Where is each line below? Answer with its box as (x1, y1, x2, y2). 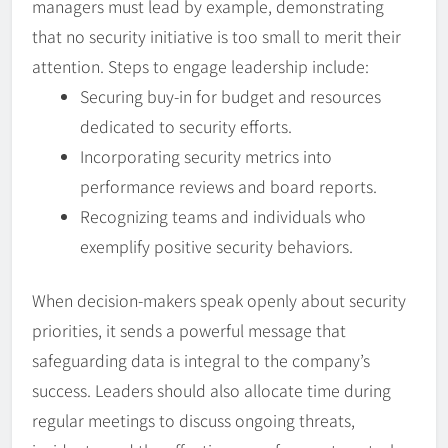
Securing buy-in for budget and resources (80, 83, 381, 108)
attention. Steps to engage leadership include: (32, 53, 369, 78)
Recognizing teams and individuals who (80, 203, 366, 228)
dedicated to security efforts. (80, 113, 292, 138)
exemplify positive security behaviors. (80, 233, 353, 258)
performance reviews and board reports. (80, 173, 377, 198)
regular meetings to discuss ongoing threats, (32, 407, 355, 432)
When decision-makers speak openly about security (32, 287, 406, 312)
